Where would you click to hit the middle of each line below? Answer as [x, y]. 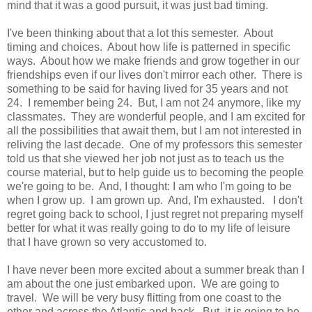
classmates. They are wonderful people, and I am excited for [156, 116]
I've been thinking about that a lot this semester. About [140, 33]
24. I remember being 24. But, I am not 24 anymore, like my [154, 102]
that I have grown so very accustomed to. [107, 242]
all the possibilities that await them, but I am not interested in [154, 130]
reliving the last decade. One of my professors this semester [155, 144]
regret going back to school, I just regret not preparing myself [155, 214]
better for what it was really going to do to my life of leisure [149, 228]
